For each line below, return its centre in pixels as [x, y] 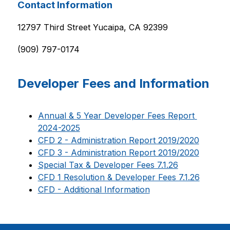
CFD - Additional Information [94, 189]
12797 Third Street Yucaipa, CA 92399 [92, 27]
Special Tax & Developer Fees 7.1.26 [108, 165]
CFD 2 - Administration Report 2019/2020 [118, 140]
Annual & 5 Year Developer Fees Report [116, 116]
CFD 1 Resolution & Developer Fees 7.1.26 [119, 177]
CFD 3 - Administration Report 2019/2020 [118, 152]
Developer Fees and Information [113, 83]
